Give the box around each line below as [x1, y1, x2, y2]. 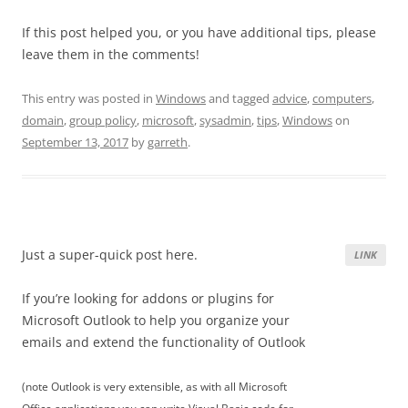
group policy [69, 112, 137, 128]
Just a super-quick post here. [22, 246, 198, 263]
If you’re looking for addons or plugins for [22, 290, 274, 307]
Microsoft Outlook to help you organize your [22, 311, 290, 329]
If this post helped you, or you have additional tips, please [22, 24, 376, 41]
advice [272, 90, 307, 107]
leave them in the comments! [22, 46, 199, 63]
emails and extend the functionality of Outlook [22, 333, 305, 351]
